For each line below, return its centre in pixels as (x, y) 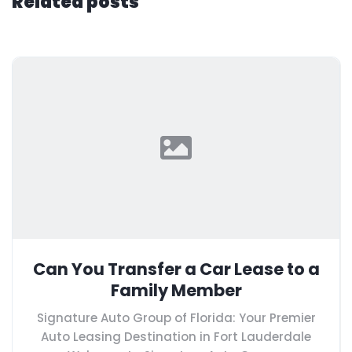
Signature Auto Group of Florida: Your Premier (176, 317)
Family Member (176, 290)
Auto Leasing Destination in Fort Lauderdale (176, 336)
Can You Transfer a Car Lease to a (176, 269)
